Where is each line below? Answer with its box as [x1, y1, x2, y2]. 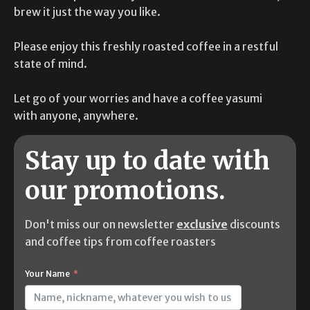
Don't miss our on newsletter [24, 217, 176, 232]
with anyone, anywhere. [14, 108, 138, 122]
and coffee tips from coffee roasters [24, 235, 216, 249]
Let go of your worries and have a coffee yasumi [14, 91, 262, 105]
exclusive [176, 217, 228, 232]
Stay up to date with [24, 145, 270, 177]
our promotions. [24, 175, 226, 207]
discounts [227, 217, 280, 232]
